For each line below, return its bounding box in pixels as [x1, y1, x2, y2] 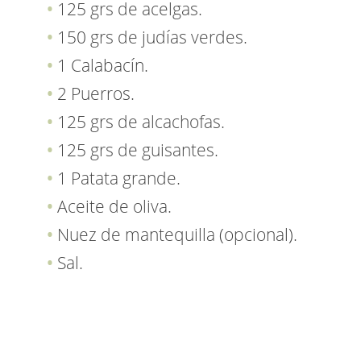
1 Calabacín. [57, 54, 148, 77]
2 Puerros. [57, 82, 135, 106]
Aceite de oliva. [57, 195, 172, 218]
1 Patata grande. [57, 167, 180, 190]
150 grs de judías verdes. [57, 26, 247, 49]
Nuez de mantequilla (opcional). [57, 223, 297, 247]
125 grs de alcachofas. [57, 110, 225, 134]
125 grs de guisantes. [57, 139, 218, 162]
